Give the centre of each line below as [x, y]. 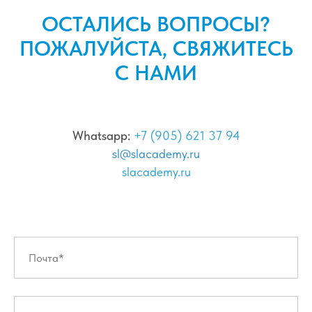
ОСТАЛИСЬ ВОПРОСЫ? [156, 24]
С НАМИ [156, 72]
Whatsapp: [101, 135]
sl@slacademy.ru [156, 154]
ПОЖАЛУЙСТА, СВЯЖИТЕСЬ [156, 48]
